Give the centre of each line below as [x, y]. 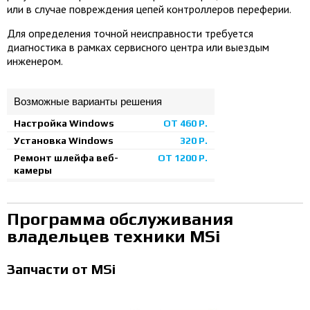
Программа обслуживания [120, 219]
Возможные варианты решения [88, 101]
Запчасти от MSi [61, 269]
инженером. [35, 61]
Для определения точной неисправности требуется [130, 33]
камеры [33, 170]
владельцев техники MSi [113, 236]
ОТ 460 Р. [185, 123]
